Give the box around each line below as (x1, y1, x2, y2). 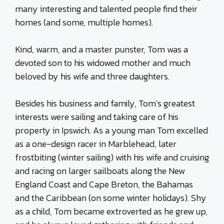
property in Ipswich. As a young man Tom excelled (15, 123, 208, 137)
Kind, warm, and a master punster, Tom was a (15, 42, 188, 56)
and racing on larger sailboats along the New (15, 164, 185, 178)
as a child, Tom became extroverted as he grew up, (15, 204, 207, 218)
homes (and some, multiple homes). (15, 15, 153, 29)
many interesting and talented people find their (15, 2, 197, 16)
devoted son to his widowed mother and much (15, 56, 190, 70)
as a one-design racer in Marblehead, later (15, 137, 176, 151)
